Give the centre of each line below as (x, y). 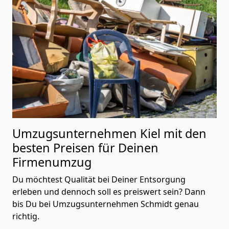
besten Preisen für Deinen (85, 147)
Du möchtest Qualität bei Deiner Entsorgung (99, 179)
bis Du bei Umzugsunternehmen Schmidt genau (106, 204)
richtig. (26, 216)
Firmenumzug (52, 162)
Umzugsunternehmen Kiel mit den (109, 133)
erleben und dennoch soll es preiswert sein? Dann (109, 191)
